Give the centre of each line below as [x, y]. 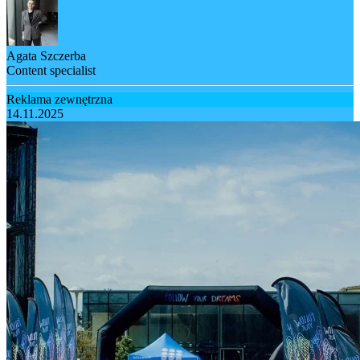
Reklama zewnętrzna [59, 100]
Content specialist [51, 71]
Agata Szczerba [46, 56]
